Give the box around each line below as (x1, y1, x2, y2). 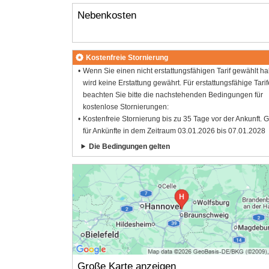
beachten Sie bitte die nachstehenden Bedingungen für (83, 90, 264, 99)
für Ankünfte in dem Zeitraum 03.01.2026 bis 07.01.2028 (83, 126, 266, 135)
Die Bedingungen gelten (89, 142, 171, 151)
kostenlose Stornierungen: (83, 102, 169, 111)
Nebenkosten (77, 10, 136, 22)
